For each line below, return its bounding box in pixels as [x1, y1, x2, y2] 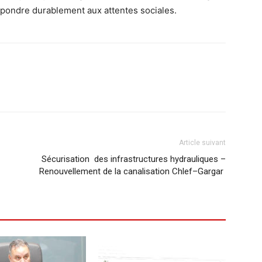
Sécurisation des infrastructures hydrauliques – [42, 154, 226, 165]
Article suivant [179, 139, 226, 147]
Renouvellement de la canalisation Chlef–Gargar [39, 166, 226, 177]
